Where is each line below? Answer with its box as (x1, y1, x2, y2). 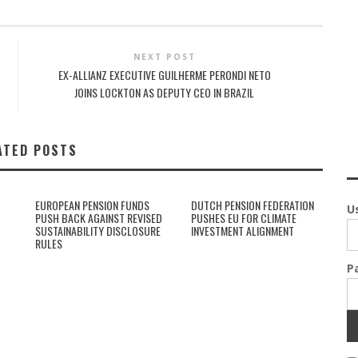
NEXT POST (133, 51, 196, 62)
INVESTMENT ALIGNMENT (191, 222, 294, 239)
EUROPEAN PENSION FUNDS (35, 197, 149, 213)
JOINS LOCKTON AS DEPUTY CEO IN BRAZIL (74, 84, 255, 101)
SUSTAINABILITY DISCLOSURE (35, 222, 161, 239)
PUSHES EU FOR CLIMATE (191, 209, 296, 226)
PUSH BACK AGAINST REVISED (35, 209, 162, 226)
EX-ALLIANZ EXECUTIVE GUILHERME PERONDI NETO (58, 66, 271, 83)
